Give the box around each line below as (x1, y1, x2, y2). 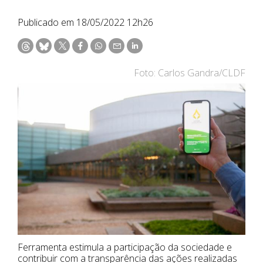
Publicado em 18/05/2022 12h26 (18, 15, 153, 29)
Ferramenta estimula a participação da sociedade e (18, 241, 232, 254)
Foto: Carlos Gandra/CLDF (134, 66, 245, 79)
